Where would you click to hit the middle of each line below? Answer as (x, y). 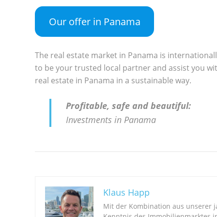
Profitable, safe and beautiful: (128, 106)
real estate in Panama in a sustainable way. (113, 81)
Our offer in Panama (94, 22)
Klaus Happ (126, 193)
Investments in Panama (111, 120)
